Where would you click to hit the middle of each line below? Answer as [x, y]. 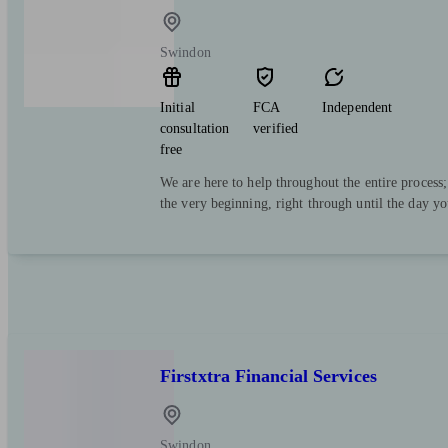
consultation [195, 129]
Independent [357, 108]
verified [276, 129]
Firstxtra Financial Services [268, 376]
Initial [177, 108]
